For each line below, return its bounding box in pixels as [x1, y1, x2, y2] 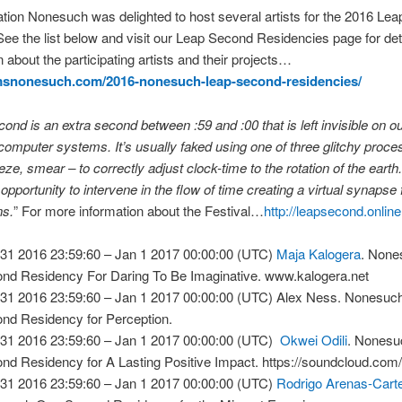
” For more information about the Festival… [13, 200, 264, 220]
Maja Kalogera [276, 243, 362, 263]
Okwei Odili [280, 329, 348, 349]
